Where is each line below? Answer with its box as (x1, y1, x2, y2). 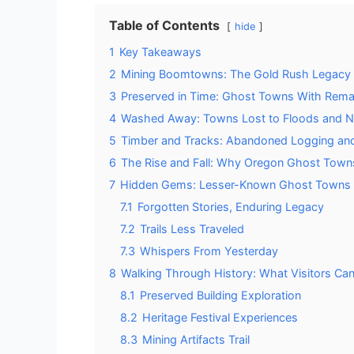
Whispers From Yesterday (140, 243, 278, 258)
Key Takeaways (119, 44, 201, 58)
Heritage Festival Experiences (142, 310, 298, 324)
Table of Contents (109, 17, 220, 33)
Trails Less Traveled (140, 221, 244, 235)
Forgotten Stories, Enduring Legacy (137, 199, 324, 213)
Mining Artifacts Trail (142, 332, 250, 346)
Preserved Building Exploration (140, 288, 301, 302)
